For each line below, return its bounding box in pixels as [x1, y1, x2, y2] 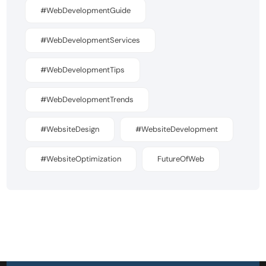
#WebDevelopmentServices [40, 34, 141, 45]
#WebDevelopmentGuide [40, 5, 131, 15]
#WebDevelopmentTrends [40, 94, 134, 104]
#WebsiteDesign [40, 123, 100, 134]
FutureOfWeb [157, 153, 205, 164]
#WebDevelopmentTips [40, 64, 125, 75]
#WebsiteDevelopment [135, 123, 218, 134]
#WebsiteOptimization [40, 153, 122, 164]
